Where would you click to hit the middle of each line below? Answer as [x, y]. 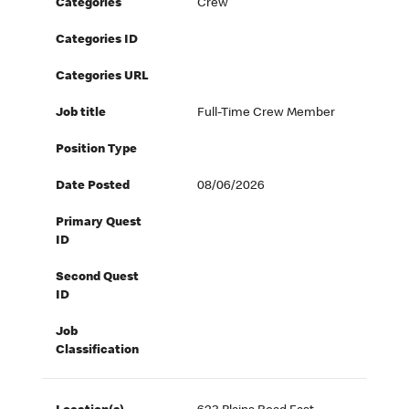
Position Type [97, 150]
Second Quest [98, 278]
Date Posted [93, 187]
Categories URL [103, 77]
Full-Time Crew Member [267, 114]
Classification [98, 351]
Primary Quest [99, 223]
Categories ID [97, 41]
